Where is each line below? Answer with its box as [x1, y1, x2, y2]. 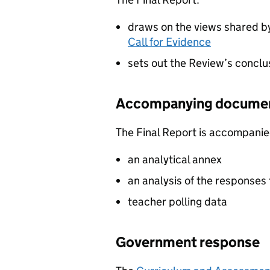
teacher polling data [128, 195, 227, 209]
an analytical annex [128, 152, 222, 166]
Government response [116, 233, 262, 251]
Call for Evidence [128, 35, 211, 49]
